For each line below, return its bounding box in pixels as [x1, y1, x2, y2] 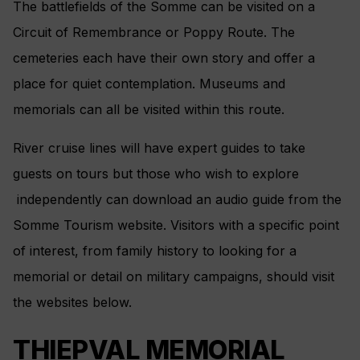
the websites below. [13, 293, 132, 310]
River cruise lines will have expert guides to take [13, 139, 305, 156]
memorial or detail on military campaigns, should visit [13, 268, 334, 284]
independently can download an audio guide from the [13, 190, 342, 207]
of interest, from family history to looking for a [13, 242, 297, 259]
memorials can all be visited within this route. [13, 100, 284, 117]
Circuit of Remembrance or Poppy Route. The [13, 23, 295, 40]
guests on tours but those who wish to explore [13, 165, 299, 182]
